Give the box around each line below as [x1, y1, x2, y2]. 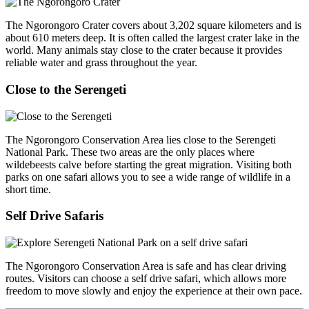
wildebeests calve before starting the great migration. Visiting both [6, 158, 292, 170]
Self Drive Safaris [6, 208, 103, 223]
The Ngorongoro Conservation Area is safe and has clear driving [6, 259, 286, 272]
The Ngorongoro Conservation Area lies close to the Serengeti [6, 133, 276, 146]
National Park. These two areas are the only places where [6, 146, 255, 158]
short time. [6, 183, 51, 195]
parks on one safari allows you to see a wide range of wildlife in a [6, 170, 290, 183]
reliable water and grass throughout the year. [6, 57, 197, 69]
